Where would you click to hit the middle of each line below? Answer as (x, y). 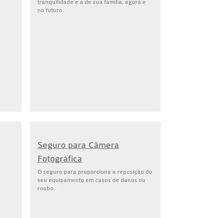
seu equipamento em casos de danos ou (91, 180)
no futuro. (50, 10)
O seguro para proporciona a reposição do (95, 172)
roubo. (46, 188)
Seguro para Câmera (78, 145)
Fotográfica (60, 159)
